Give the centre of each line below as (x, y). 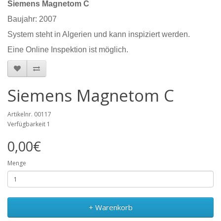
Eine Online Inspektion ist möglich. (68, 50)
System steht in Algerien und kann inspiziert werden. (99, 34)
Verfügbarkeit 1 (29, 124)
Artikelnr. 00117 (29, 114)
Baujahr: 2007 (32, 19)
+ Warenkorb (110, 207)
